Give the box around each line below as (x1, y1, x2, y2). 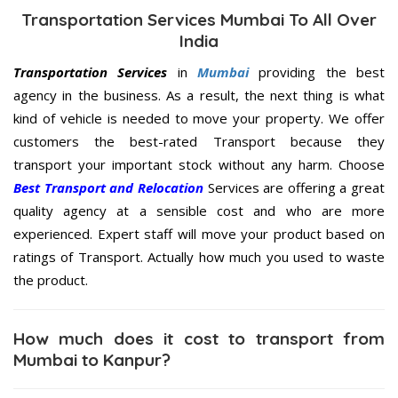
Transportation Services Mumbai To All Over (21, 9, 377, 31)
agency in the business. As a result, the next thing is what (13, 86, 385, 105)
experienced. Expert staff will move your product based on (13, 225, 385, 243)
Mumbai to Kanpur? (13, 349, 171, 371)
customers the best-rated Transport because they (13, 132, 385, 151)
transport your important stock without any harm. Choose (13, 155, 385, 174)
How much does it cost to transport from (13, 328, 385, 350)
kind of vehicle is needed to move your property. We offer (13, 109, 385, 128)
